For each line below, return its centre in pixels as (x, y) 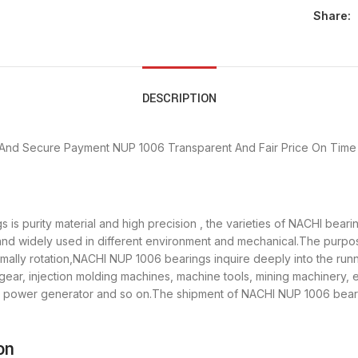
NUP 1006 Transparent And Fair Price (211, 148)
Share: (332, 16)
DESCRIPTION (179, 99)
